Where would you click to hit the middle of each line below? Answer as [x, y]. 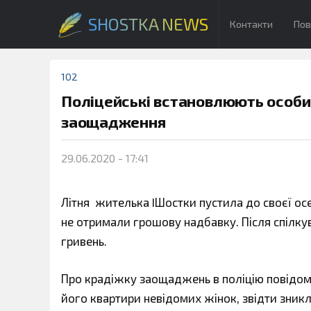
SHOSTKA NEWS [148, 24]
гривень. [84, 241]
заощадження [114, 122]
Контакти [251, 24]
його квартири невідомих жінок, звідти [169, 297]
